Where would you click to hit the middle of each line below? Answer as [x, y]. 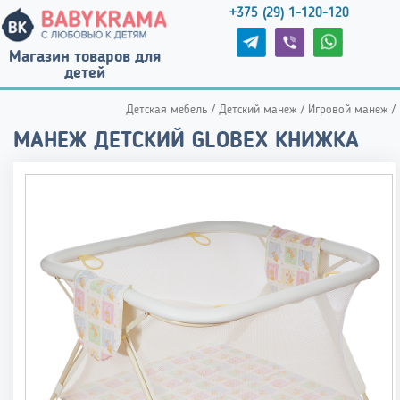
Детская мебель [167, 109]
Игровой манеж [348, 109]
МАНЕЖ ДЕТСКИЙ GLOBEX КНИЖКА [186, 141]
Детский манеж [258, 109]
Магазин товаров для [85, 57]
